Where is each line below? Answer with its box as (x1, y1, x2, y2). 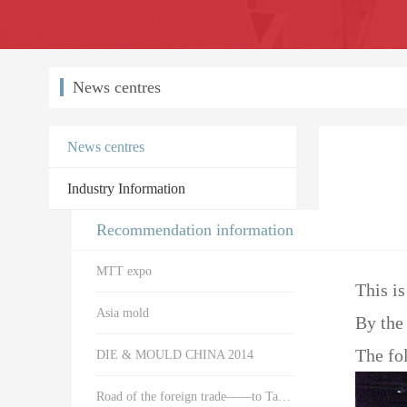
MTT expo (95, 264, 152, 279)
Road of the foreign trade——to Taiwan (277, 390, 291, 404)
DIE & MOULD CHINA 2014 (95, 348, 253, 362)
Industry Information (66, 181, 185, 197)
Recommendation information (96, 221, 294, 240)
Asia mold (95, 306, 149, 321)
